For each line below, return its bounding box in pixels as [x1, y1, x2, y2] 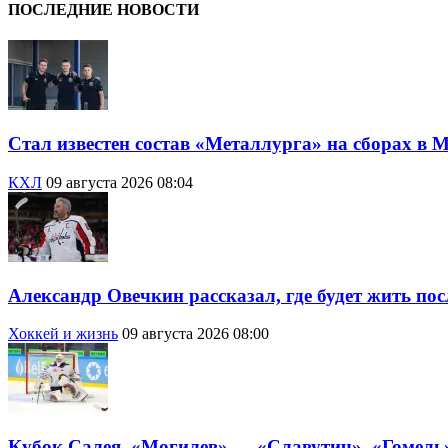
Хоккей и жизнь [8, 325, 118, 343]
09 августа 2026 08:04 [46, 173, 193, 191]
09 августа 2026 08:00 [122, 325, 269, 343]
